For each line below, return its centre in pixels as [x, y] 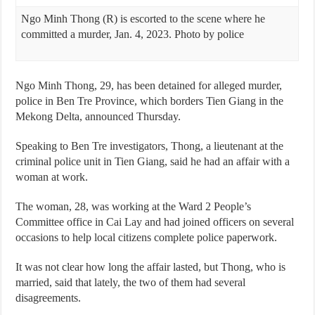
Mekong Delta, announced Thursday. [98, 116]
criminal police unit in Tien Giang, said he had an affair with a [153, 161]
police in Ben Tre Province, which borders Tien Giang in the [150, 101]
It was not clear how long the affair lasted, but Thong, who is [151, 267]
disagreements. [49, 298]
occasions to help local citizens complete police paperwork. [147, 237]
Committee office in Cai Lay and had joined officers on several [155, 222]
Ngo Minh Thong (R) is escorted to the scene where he [143, 19]
